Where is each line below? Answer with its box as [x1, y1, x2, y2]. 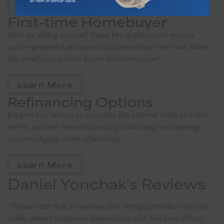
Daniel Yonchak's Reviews [7, 172, 205, 194]
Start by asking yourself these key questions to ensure [7, 28, 194, 40]
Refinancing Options [7, 91, 152, 111]
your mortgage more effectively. [7, 132, 120, 144]
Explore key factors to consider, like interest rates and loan [7, 108, 209, 120]
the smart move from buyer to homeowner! [7, 52, 161, 64]
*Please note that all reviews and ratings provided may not [7, 200, 209, 211]
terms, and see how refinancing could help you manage [7, 120, 202, 132]
